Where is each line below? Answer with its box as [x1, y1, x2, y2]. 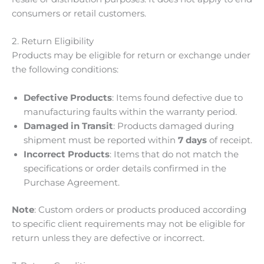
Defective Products [24, 92, 112, 103]
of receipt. [207, 134, 252, 146]
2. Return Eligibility [12, 36, 94, 47]
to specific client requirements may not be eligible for [12, 218, 245, 229]
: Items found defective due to [112, 92, 243, 103]
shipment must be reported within [24, 134, 178, 146]
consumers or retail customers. [12, 8, 146, 19]
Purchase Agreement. [24, 177, 120, 188]
